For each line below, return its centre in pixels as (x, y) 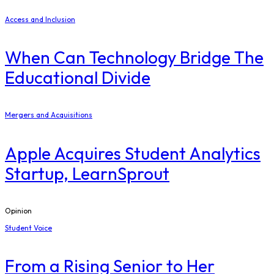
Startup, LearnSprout (87, 173)
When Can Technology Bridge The (134, 57)
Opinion (18, 210)
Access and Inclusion (40, 19)
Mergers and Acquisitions (49, 115)
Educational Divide (78, 78)
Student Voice (28, 228)
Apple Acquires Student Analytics (133, 153)
